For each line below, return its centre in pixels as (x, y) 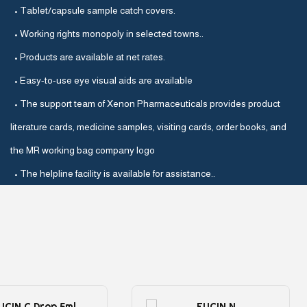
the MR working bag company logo (83, 150)
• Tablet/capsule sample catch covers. (93, 11)
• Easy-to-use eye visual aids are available (101, 81)
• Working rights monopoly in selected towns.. (107, 34)
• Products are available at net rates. (88, 57)
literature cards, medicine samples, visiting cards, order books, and (148, 127)
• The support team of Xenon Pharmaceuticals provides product (145, 104)
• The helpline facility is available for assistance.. (113, 174)
